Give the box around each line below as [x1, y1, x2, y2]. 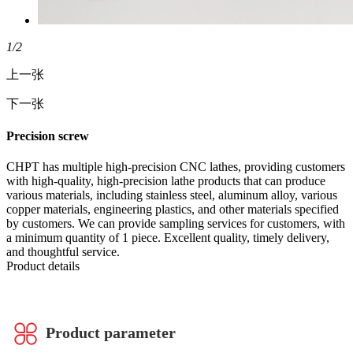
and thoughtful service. [6, 245, 120, 259]
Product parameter [46, 323, 176, 341]
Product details [6, 259, 80, 273]
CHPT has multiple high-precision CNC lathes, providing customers [6, 160, 345, 174]
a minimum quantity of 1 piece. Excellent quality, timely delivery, [6, 231, 329, 245]
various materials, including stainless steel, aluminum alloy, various [6, 188, 337, 203]
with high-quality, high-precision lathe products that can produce [6, 174, 325, 188]
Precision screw [6, 128, 89, 143]
